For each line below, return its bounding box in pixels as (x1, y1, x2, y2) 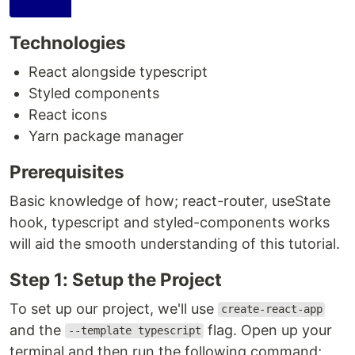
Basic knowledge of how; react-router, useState (10, 192, 330, 209)
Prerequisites (10, 160, 124, 182)
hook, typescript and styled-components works (10, 213, 330, 231)
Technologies (10, 31, 126, 53)
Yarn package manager (29, 127, 184, 144)
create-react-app (220, 303, 323, 316)
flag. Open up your (204, 321, 333, 338)
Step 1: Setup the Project (10, 268, 222, 290)
